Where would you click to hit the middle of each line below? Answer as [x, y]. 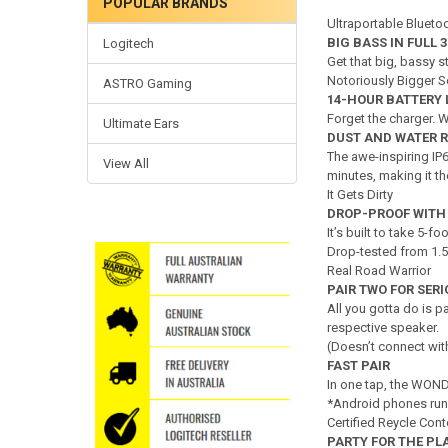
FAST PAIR [358, 366]
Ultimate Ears [140, 123]
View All [125, 163]
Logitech [128, 43]
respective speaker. [385, 328]
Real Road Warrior [378, 271]
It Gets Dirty [359, 195]
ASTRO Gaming [147, 83]
